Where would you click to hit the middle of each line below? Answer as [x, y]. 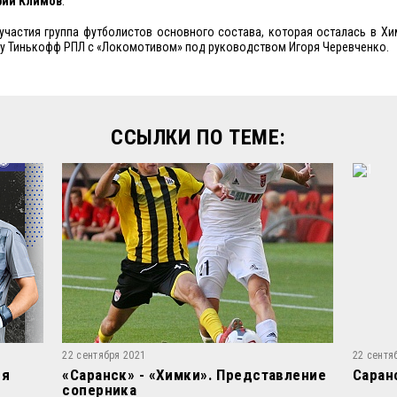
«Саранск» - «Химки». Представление [194, 375]
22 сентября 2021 [104, 355]
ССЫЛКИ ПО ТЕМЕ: [198, 137]
